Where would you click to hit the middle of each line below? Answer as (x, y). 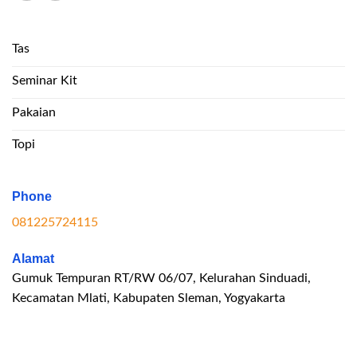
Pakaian (34, 112)
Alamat (33, 259)
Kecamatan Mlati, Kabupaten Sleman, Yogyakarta (149, 298)
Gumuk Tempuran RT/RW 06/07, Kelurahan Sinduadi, (161, 279)
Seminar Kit (45, 80)
